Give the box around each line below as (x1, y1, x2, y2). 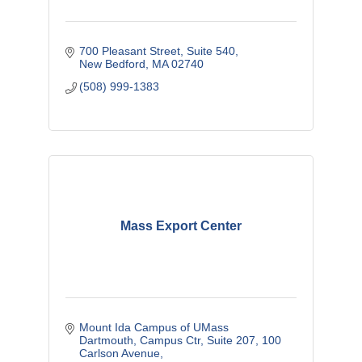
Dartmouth (79, 333, 134, 347)
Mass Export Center (120, 218, 242, 233)
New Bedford (79, 57, 146, 70)
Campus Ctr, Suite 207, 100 (140, 333, 282, 347)
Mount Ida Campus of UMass (79, 320, 229, 334)
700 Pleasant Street (79, 44, 181, 57)
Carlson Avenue (79, 346, 161, 360)
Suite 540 (187, 44, 236, 57)
